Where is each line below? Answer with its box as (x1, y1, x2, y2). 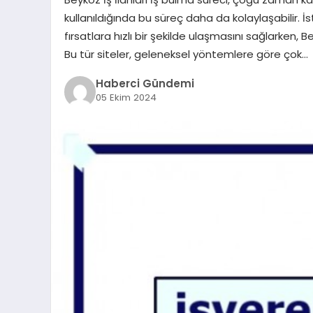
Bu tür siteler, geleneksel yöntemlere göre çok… (64, 46, 308, 61)
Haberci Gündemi (95, 76, 194, 92)
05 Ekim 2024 (95, 91, 156, 105)
